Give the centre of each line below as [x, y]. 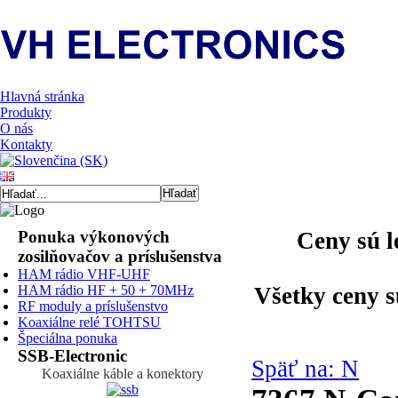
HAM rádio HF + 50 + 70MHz [106, 291]
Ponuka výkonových [94, 237]
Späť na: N [306, 369]
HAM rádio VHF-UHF [84, 275]
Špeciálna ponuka [68, 338]
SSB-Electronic [72, 356]
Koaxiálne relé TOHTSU [89, 322]
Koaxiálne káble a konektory [122, 374]
